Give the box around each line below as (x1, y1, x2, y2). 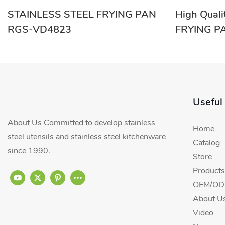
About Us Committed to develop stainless (8, 117, 155, 128)
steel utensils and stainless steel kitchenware (8, 131, 166, 142)
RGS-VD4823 (8, 23, 72, 37)
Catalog (192, 137, 220, 148)
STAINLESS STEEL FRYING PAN (8, 8, 156, 22)
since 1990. (8, 145, 54, 156)
